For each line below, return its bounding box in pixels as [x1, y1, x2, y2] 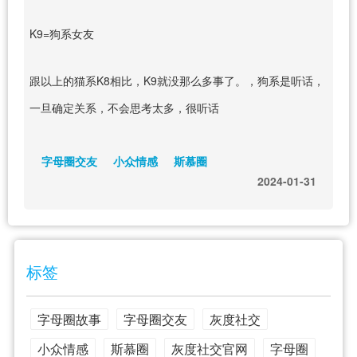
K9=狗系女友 [29, 25, 94, 41]
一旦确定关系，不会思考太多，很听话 [29, 99, 219, 116]
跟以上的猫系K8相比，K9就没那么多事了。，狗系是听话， [29, 72, 324, 88]
